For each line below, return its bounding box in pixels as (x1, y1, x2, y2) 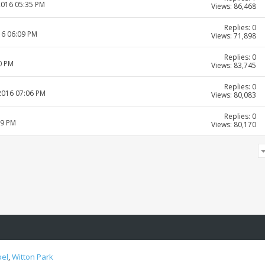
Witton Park (12, 251, 53, 263)
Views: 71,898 (211, 31, 256, 41)
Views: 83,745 (211, 60, 256, 71)
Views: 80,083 (211, 90, 256, 101)
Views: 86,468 (211, 1, 256, 12)
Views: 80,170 (211, 119, 256, 130)
